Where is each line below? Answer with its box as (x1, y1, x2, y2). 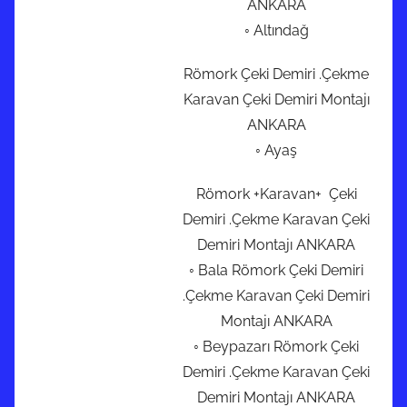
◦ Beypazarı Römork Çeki (194, 338, 359, 356)
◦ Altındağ (243, 22, 309, 40)
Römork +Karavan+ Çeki (195, 185, 357, 203)
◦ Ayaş (255, 142, 297, 160)
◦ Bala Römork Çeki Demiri (189, 262, 363, 280)
